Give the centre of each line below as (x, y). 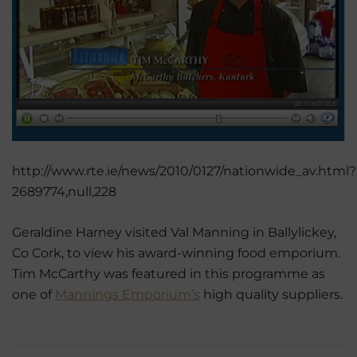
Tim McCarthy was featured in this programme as (169, 274)
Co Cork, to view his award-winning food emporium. (176, 253)
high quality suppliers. (271, 295)
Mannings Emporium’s (127, 295)
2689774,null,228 (64, 192)
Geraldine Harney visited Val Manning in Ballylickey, (174, 233)
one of (33, 295)
